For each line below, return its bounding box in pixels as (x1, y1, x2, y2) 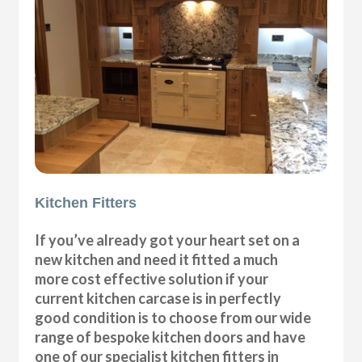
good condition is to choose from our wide (35, 308, 312, 326)
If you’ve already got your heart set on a (35, 230, 301, 249)
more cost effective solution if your (35, 269, 269, 288)
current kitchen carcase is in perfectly (35, 288, 282, 307)
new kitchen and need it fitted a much (35, 250, 279, 268)
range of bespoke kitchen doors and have (35, 327, 306, 346)
